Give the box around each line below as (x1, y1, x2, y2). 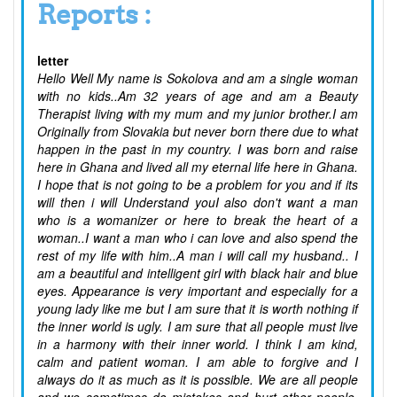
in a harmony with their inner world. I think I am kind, (37, 335, 358, 354)
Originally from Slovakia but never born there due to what (37, 122, 358, 141)
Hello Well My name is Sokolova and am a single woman (37, 69, 358, 88)
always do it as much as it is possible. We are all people (37, 370, 358, 389)
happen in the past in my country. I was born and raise (37, 140, 358, 159)
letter (37, 51, 68, 70)
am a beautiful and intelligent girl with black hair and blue (37, 264, 358, 283)
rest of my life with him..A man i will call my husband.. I (37, 246, 358, 265)
